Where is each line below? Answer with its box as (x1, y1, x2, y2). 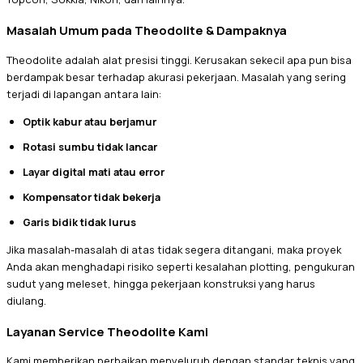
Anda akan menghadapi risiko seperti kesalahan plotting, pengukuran (6, 258, 355, 274)
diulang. (6, 293, 46, 308)
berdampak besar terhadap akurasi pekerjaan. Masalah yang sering (6, 70, 346, 85)
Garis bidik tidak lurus (23, 214, 136, 229)
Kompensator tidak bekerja (23, 189, 160, 204)
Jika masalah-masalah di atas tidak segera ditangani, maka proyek (6, 241, 341, 257)
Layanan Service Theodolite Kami (6, 322, 208, 340)
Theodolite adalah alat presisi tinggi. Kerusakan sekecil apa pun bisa (6, 53, 352, 68)
